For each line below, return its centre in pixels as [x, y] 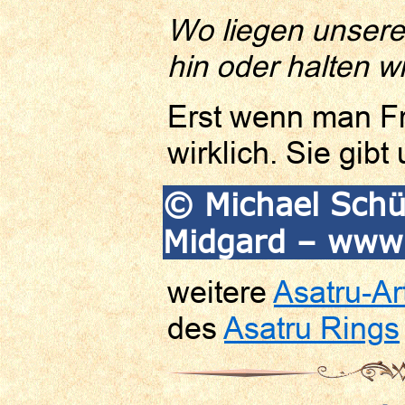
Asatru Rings [312, 328]
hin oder [226, 66]
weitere [221, 292]
